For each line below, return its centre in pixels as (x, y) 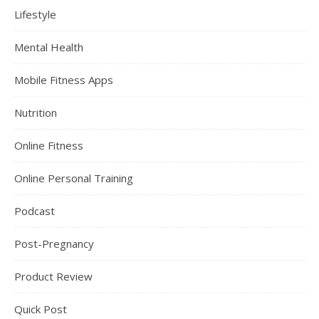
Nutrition (36, 112)
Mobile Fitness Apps (64, 79)
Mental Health (49, 47)
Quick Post (41, 309)
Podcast (35, 210)
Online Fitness (49, 145)
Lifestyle (35, 14)
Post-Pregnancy (54, 243)
